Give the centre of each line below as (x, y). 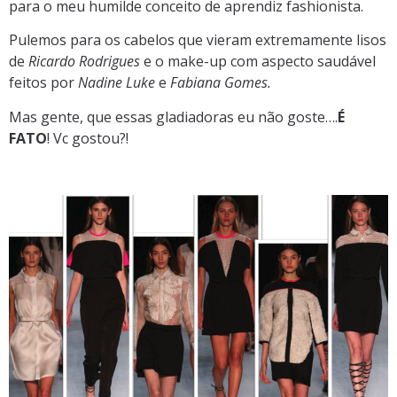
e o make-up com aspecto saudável (258, 62)
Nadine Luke (117, 83)
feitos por (43, 83)
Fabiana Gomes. (219, 83)
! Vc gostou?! (88, 138)
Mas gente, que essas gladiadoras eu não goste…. (173, 117)
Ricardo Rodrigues (84, 62)
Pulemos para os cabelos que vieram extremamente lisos (198, 40)
